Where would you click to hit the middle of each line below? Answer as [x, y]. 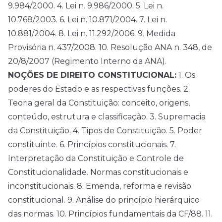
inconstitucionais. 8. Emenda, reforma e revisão [100, 186]
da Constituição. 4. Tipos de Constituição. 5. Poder [105, 131]
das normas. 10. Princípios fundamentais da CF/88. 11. [110, 214]
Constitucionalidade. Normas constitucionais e [98, 172]
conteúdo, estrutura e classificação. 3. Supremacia [107, 117]
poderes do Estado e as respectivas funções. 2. [99, 89]
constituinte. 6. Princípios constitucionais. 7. [92, 145]
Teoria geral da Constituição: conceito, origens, [99, 103]
